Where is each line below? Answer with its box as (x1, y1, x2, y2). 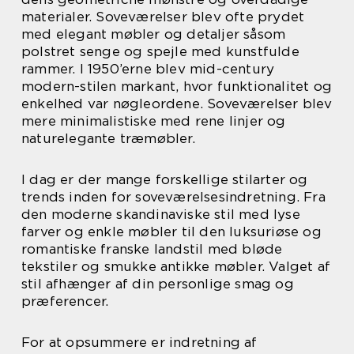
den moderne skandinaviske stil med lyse (21, 206, 300, 222)
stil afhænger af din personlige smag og (21, 276, 294, 292)
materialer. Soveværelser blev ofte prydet (21, 9, 305, 24)
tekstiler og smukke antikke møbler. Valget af (21, 258, 331, 274)
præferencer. (21, 293, 109, 309)
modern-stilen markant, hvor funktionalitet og (21, 78, 333, 94)
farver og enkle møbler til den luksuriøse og (21, 224, 322, 239)
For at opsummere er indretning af (21, 334, 258, 350)
